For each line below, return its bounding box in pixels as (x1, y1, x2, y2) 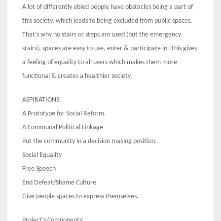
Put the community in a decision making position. (22, 138, 157, 146)
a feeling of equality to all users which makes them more (22, 59, 177, 67)
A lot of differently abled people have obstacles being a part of (22, 3, 193, 11)
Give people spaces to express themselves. (22, 193, 139, 201)
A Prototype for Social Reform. (22, 110, 106, 118)
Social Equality (22, 151, 62, 159)
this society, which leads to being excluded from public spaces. (22, 17, 192, 25)
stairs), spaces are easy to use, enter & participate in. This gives (22, 45, 197, 53)
